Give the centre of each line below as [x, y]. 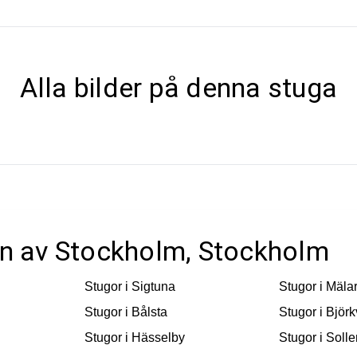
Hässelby [158, 338]
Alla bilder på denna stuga [178, 87]
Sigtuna [153, 287]
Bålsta [149, 312]
